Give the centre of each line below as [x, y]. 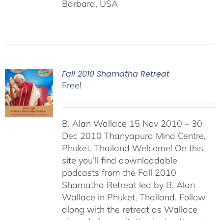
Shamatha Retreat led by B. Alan [128, 185]
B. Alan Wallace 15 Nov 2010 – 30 [132, 124]
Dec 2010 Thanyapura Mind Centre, [134, 136]
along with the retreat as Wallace [129, 209]
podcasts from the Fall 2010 [119, 173]
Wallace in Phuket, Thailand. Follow [134, 197]
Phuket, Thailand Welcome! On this [132, 148]
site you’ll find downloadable [119, 160]
